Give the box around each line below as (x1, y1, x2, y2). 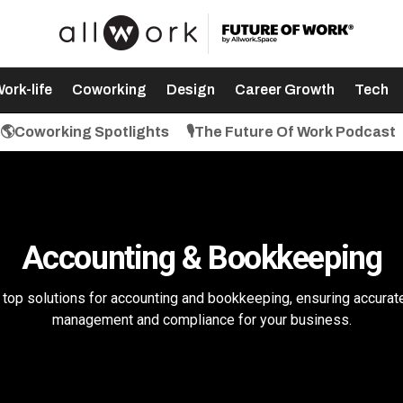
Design (166, 82, 215, 97)
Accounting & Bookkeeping (21, 239, 382, 277)
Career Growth (234, 82, 335, 97)
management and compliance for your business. (51, 311, 352, 329)
